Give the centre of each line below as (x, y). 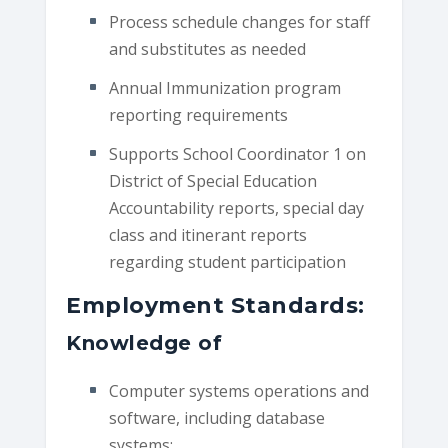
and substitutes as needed (207, 48)
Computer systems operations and (238, 391)
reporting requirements (198, 114)
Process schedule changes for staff (239, 21)
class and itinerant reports (207, 235)
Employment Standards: (215, 306)
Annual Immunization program (224, 87)
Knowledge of (144, 343)
